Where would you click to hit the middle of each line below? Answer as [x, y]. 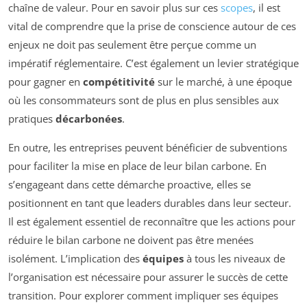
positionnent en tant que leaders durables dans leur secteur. [150, 202]
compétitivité [119, 81]
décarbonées [89, 118]
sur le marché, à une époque [223, 81]
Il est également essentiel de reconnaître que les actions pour [152, 221]
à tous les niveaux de [234, 258]
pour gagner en [46, 81]
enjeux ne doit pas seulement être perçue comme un [132, 44]
